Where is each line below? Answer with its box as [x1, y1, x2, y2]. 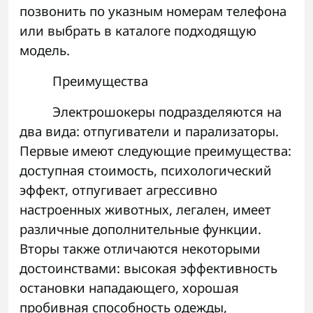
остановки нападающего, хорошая [20, 279, 239, 297]
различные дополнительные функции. [20, 220, 261, 238]
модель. [20, 41, 70, 59]
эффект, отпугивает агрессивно [20, 181, 217, 199]
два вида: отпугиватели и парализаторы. [20, 122, 279, 140]
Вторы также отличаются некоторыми [20, 240, 261, 258]
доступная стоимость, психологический [20, 161, 272, 180]
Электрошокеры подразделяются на [52, 103, 282, 121]
